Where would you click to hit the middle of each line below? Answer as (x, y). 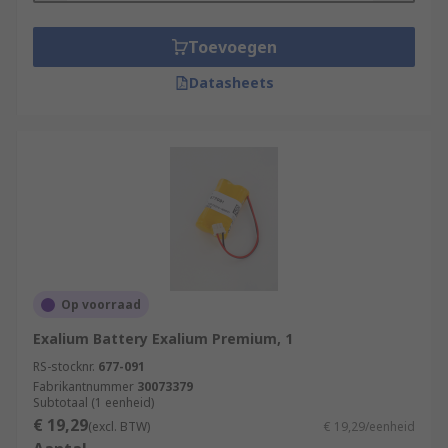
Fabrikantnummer (83, 386)
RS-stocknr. (64, 366)
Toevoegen (232, 47)
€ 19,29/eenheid (369, 426)
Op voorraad (101, 304)
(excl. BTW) (119, 426)
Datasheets (231, 82)
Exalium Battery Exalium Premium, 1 (163, 338)
